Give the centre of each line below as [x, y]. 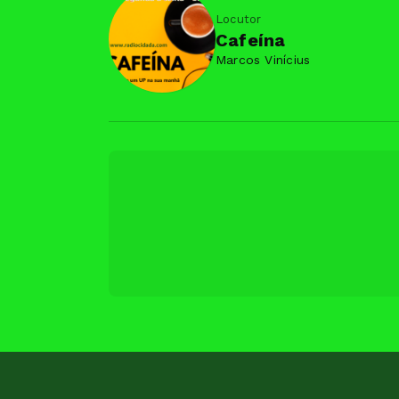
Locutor [239, 19]
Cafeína [251, 40]
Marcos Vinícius [263, 60]
